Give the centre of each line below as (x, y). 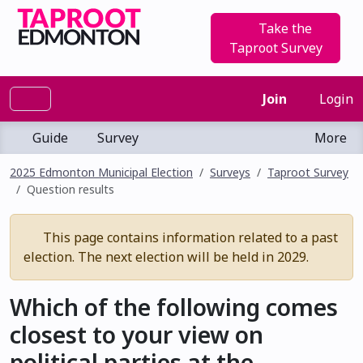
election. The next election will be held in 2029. (166, 257)
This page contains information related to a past (189, 237)
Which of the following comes (174, 307)
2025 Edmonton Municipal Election (101, 172)
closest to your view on (137, 334)
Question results (70, 189)
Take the (284, 28)
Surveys (230, 172)
